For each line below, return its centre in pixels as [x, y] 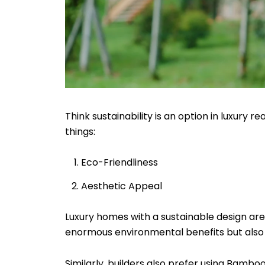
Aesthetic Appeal [121, 186]
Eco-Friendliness [120, 163]
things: [81, 131]
